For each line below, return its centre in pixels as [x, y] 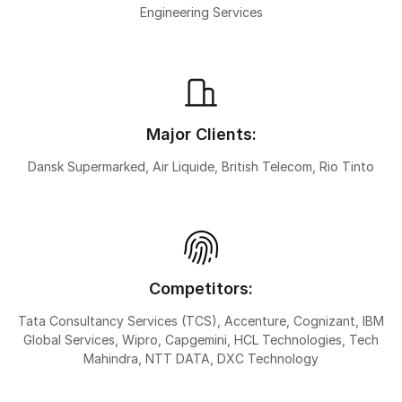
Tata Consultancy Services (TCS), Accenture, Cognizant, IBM [201, 320]
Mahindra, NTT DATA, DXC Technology [201, 358]
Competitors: [201, 288]
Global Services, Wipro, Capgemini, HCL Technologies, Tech [201, 339]
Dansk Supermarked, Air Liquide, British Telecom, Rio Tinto [201, 166]
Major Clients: [201, 134]
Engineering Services [201, 12]
